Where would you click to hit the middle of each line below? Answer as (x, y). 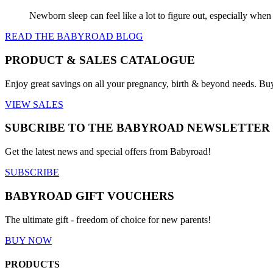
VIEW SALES (34, 104)
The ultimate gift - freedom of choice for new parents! (108, 219)
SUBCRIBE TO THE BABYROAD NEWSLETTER (137, 128)
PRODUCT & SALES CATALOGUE (100, 60)
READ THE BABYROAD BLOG (74, 37)
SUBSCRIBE (32, 172)
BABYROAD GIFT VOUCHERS (90, 196)
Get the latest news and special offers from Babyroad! (108, 152)
